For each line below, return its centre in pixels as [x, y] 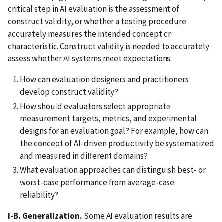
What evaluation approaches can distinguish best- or [113, 170]
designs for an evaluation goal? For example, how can [114, 131]
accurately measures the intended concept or [89, 33]
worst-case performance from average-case [97, 183]
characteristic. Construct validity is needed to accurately [109, 46]
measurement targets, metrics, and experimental [108, 118]
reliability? [39, 195]
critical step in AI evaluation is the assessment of [94, 9]
